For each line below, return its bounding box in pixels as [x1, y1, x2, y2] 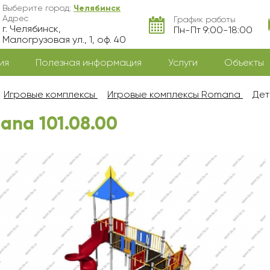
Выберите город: [2, 3, 74, 13]
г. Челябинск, [2, 23, 61, 34]
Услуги [168, 57, 198, 68]
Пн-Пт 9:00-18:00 [173, 24, 253, 36]
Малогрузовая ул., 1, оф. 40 [2, 34, 127, 45]
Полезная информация [36, 57, 142, 68]
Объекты [224, 57, 264, 68]
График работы [173, 14, 236, 24]
